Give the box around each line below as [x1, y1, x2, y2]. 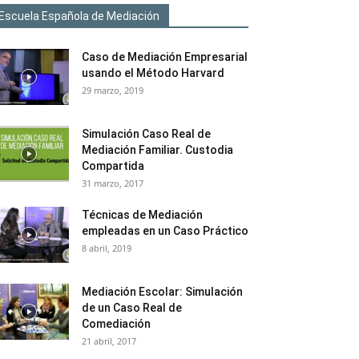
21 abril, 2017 [82, 335, 136, 347]
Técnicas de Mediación [82, 208, 203, 221]
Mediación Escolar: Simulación [82, 285, 243, 298]
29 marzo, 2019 [82, 84, 143, 96]
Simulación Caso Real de [82, 127, 211, 140]
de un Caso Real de [82, 301, 182, 314]
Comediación [82, 317, 151, 330]
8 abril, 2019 [82, 242, 131, 254]
